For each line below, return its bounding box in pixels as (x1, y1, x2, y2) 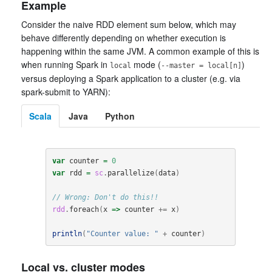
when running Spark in (21, 58, 110, 70)
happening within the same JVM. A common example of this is (21, 45, 259, 57)
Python (105, 110, 135, 122)
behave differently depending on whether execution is (21, 32, 226, 44)
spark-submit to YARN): (21, 86, 110, 98)
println (52, 229, 82, 238)
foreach (69, 205, 99, 214)
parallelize (107, 168, 154, 177)
